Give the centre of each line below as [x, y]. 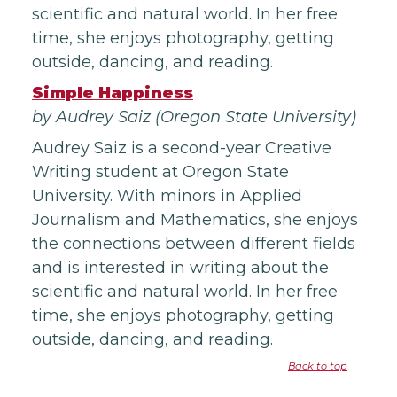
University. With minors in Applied [167, 196]
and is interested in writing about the [180, 268]
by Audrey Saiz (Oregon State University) [194, 117]
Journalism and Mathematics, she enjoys [195, 220]
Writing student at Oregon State [160, 172]
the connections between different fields [194, 244]
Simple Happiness [113, 93]
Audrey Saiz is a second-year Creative [182, 148]
